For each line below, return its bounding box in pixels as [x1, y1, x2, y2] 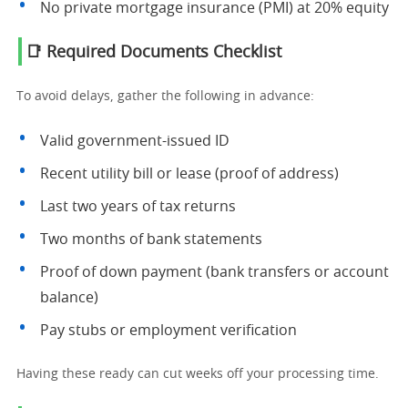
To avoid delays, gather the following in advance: [16, 90, 314, 103]
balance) [40, 291, 98, 305]
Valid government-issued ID [40, 134, 229, 148]
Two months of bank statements [40, 232, 262, 247]
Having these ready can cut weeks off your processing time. [16, 368, 379, 381]
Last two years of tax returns [40, 199, 236, 214]
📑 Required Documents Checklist [25, 45, 281, 61]
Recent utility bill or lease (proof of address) [40, 167, 339, 181]
